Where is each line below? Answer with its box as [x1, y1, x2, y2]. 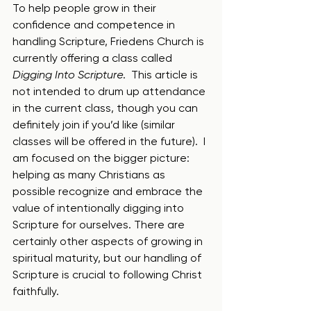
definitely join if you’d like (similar [12, 118, 178, 131]
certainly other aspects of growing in [12, 235, 205, 248]
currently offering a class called [12, 51, 175, 65]
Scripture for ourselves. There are [12, 218, 187, 231]
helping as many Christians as [12, 168, 168, 181]
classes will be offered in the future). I [12, 135, 208, 148]
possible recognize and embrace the [12, 185, 205, 198]
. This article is [123, 68, 201, 81]
